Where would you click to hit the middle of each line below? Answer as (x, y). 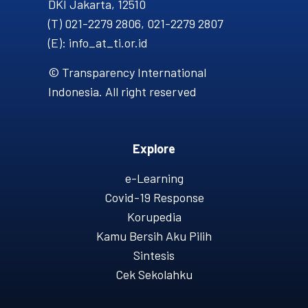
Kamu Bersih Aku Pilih (154, 235)
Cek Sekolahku (154, 274)
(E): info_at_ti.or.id (98, 42)
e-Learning (154, 178)
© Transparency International (127, 72)
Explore (154, 148)
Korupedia (154, 216)
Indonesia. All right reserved (122, 91)
